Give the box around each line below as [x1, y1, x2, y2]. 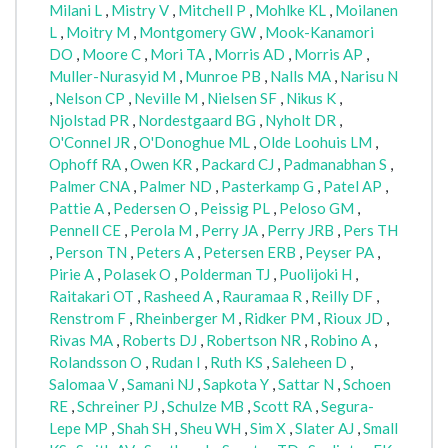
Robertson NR [206, 331, 301, 350]
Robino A [310, 331, 371, 350]
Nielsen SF [207, 89, 277, 108]
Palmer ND [139, 177, 212, 196]
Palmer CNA [49, 177, 130, 196]
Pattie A [49, 199, 104, 218]
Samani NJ [127, 375, 194, 394]
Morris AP [294, 45, 363, 64]
